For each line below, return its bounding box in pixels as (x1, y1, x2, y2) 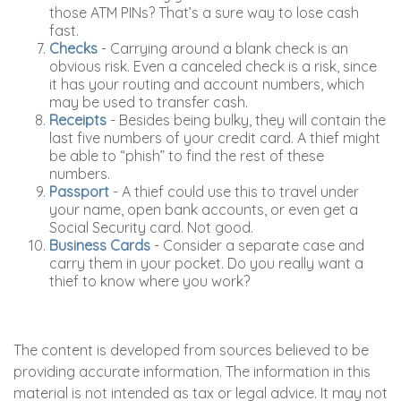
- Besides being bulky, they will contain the (107, 111, 386, 129)
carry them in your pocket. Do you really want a (49, 254, 363, 272)
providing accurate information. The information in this (13, 363, 371, 380)
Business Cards (49, 236, 150, 254)
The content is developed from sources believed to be (13, 341, 369, 359)
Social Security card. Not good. (49, 218, 253, 236)
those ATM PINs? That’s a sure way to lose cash (49, 4, 359, 21)
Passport (49, 183, 109, 200)
